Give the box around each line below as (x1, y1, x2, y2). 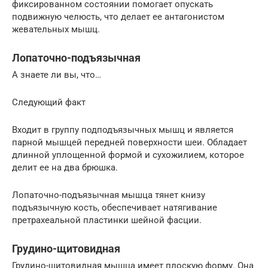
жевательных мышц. (12, 24, 100, 35)
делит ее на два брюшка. (12, 162, 118, 173)
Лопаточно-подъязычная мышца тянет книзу (12, 190, 205, 201)
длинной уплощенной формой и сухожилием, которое (12, 150, 244, 161)
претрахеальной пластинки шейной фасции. (12, 215, 202, 226)
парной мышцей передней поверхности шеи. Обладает (12, 137, 247, 148)
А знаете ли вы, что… (12, 69, 101, 81)
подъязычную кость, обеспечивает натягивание (12, 202, 217, 214)
